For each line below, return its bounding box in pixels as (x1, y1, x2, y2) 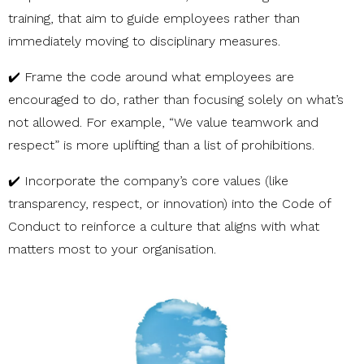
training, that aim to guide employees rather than (8, 11, 300, 27)
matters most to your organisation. (8, 241, 216, 258)
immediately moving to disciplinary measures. (8, 33, 280, 50)
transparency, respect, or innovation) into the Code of (8, 196, 331, 212)
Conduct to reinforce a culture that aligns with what (8, 219, 319, 235)
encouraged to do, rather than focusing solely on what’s (8, 92, 344, 108)
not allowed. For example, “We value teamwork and (8, 115, 318, 131)
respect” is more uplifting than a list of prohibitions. (8, 137, 314, 154)
